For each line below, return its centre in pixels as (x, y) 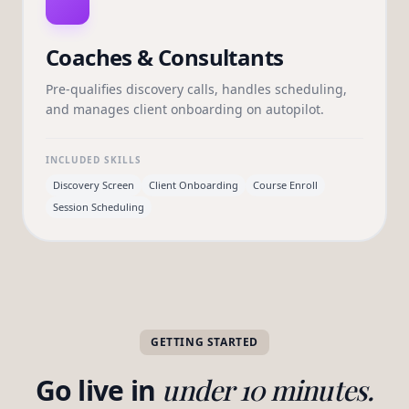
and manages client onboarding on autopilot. (185, 109)
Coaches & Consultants (165, 57)
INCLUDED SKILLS (94, 160)
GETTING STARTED (204, 342)
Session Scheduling (99, 207)
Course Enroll (285, 185)
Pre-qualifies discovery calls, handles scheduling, (196, 89)
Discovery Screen (94, 185)
